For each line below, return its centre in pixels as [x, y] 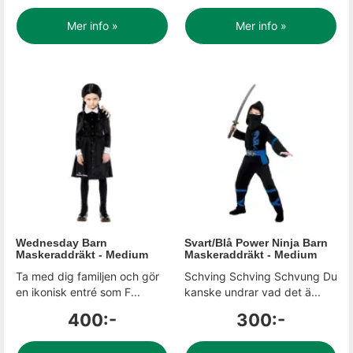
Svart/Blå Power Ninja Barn [256, 243]
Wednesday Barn [61, 243]
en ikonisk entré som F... [78, 292]
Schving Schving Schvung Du [261, 276]
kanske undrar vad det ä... [253, 292]
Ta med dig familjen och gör [87, 276]
